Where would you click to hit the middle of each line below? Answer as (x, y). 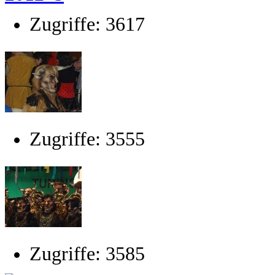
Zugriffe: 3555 (87, 139)
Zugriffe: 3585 (87, 254)
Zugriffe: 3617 (87, 24)
